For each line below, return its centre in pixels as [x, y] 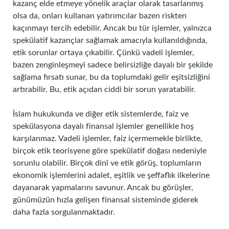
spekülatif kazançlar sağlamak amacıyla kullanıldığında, [110, 40]
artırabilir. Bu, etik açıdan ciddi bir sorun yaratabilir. [104, 89]
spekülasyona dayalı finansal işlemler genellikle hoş [103, 126]
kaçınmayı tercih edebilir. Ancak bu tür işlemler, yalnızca [112, 28]
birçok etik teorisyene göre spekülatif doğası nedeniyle [110, 151]
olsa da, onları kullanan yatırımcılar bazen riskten [100, 16]
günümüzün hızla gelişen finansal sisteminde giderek [106, 200]
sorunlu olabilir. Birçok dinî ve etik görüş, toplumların [107, 163]
